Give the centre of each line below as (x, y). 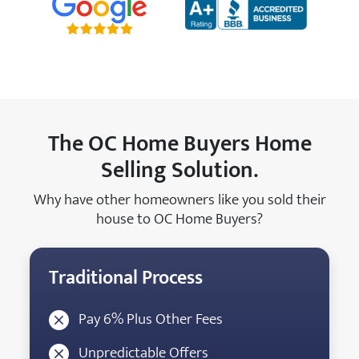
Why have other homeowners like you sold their (179, 199)
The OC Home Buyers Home (179, 143)
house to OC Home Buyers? (179, 218)
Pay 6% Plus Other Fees (149, 319)
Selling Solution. (179, 170)
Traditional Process (126, 278)
